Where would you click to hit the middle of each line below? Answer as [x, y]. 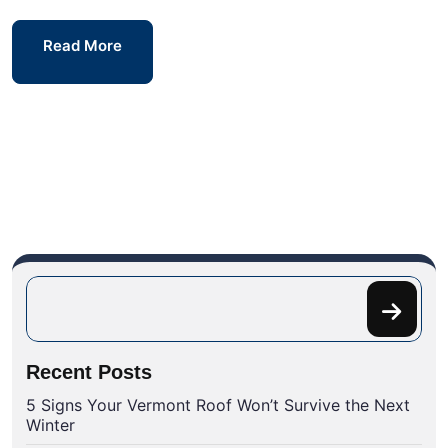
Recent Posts [89, 372]
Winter [50, 425]
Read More [82, 46]
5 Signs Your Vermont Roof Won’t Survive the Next [218, 405]
